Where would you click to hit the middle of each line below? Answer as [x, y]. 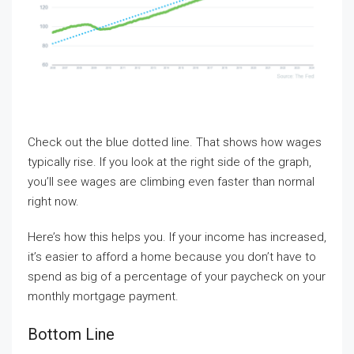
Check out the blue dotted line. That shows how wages [175, 142]
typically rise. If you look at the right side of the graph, [169, 162]
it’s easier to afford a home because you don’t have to [172, 256]
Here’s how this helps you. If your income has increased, [177, 237]
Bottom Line [71, 334]
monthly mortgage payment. [103, 296]
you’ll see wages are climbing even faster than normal [171, 181]
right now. [53, 201]
